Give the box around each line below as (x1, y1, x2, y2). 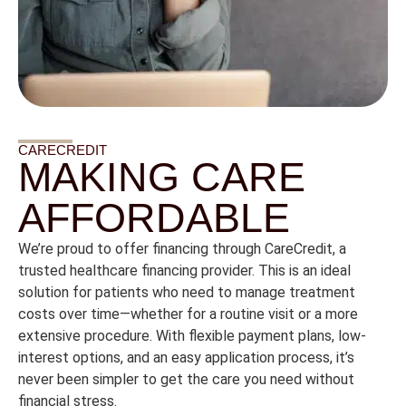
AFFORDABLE (18, 195, 290, 242)
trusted (18, 262, 70, 280)
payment (238, 327, 298, 345)
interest (18, 349, 72, 367)
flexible (188, 327, 238, 345)
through (212, 240, 265, 258)
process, (278, 349, 336, 367)
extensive (18, 327, 84, 345)
